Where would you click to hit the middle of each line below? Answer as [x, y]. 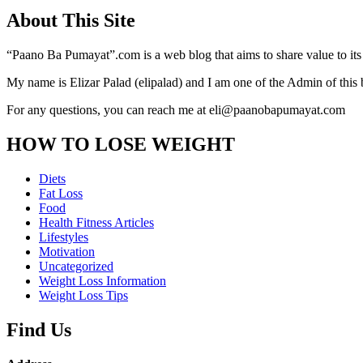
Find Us [39, 329]
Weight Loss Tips [83, 295]
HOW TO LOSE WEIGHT [121, 144]
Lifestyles [64, 237]
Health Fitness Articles [96, 222]
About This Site [71, 21]
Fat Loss [61, 193]
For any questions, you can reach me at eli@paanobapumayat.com [176, 110]
